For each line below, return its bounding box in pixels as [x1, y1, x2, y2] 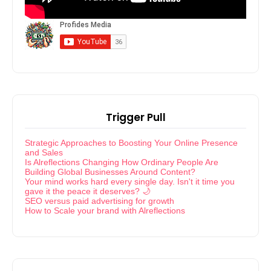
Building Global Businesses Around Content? [25, 166, 195, 177]
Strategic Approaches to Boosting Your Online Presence [25, 137, 238, 148]
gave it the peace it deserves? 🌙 [25, 186, 151, 196]
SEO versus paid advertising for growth [25, 195, 174, 206]
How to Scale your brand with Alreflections [25, 205, 185, 215]
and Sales [25, 147, 63, 157]
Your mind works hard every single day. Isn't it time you [25, 176, 235, 186]
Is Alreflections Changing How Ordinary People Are [25, 157, 218, 167]
